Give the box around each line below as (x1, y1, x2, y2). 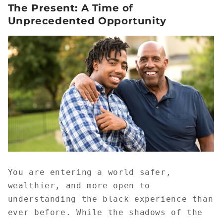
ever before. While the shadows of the (7, 208, 203, 217)
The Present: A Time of (7, 2, 133, 14)
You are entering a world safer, (7, 167, 171, 177)
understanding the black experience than (7, 194, 214, 204)
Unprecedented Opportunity (7, 15, 166, 27)
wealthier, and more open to (7, 181, 150, 190)
